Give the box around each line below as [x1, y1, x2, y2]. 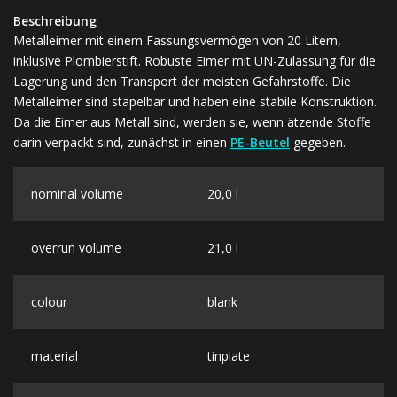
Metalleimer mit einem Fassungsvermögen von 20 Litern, [13, 31, 341, 49]
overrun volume [31, 238, 121, 256]
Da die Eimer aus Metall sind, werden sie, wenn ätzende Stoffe [13, 113, 371, 130]
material [31, 346, 78, 364]
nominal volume [31, 184, 123, 202]
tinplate [207, 346, 250, 364]
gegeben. [290, 133, 346, 151]
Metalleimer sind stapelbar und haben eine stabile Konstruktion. [13, 92, 377, 110]
